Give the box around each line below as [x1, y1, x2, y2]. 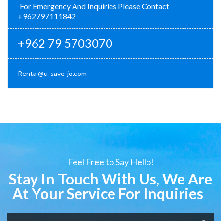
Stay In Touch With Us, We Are [9, 170, 212, 188]
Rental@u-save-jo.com [18, 69, 87, 78]
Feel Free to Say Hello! [67, 156, 154, 168]
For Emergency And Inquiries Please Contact [20, 1, 169, 11]
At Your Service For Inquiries [12, 184, 209, 203]
